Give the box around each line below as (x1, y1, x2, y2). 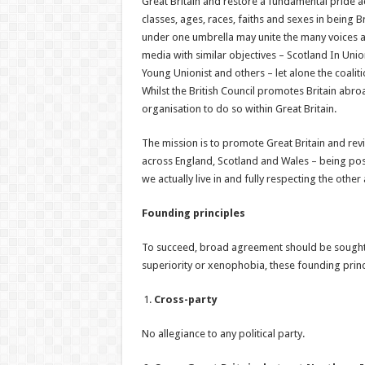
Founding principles (141, 207, 245, 219)
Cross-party (153, 293, 218, 306)
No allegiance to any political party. (141, 328, 305, 340)
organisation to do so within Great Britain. (141, 103, 336, 115)
